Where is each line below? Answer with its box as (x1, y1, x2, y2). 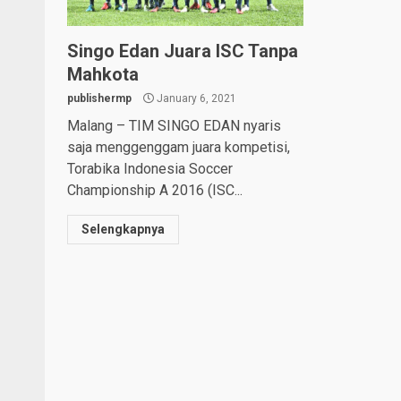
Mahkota (67, 63, 139, 85)
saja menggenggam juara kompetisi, (67, 138, 290, 156)
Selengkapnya (81, 221, 165, 236)
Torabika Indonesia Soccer (67, 159, 233, 177)
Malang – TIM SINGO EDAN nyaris (67, 116, 281, 134)
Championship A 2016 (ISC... (67, 181, 243, 199)
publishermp (67, 91, 132, 105)
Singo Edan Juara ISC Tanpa (67, 39, 298, 62)
